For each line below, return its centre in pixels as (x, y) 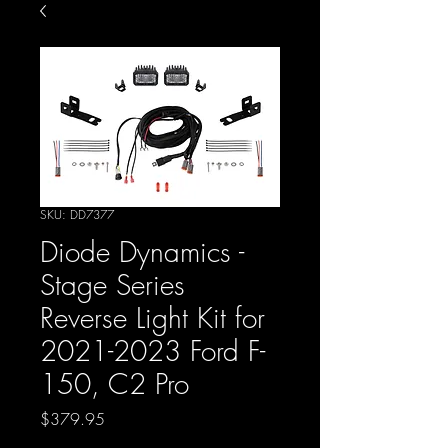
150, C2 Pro (114, 383)
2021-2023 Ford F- (152, 350)
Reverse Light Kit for (152, 317)
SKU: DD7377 (77, 214)
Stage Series (112, 284)
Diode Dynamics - (142, 251)
